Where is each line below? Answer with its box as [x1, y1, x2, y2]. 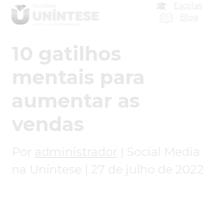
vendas [12, 112, 84, 136]
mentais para [12, 65, 145, 89]
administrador [35, 145, 117, 159]
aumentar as [12, 88, 140, 113]
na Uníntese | [12, 162, 88, 177]
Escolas [173, 1, 202, 10]
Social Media [127, 145, 200, 159]
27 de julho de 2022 [91, 162, 204, 177]
